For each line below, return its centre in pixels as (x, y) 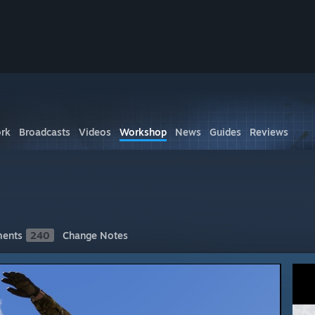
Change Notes (95, 235)
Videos (95, 132)
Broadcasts (45, 132)
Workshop (143, 132)
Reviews (269, 132)
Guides (225, 132)
